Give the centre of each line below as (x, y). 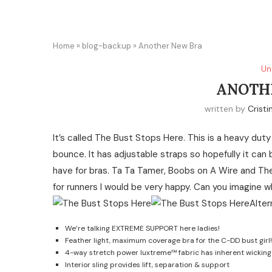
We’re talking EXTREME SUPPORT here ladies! (142, 228)
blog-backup (107, 46)
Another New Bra (170, 46)
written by (226, 109)
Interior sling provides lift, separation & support (147, 265)
